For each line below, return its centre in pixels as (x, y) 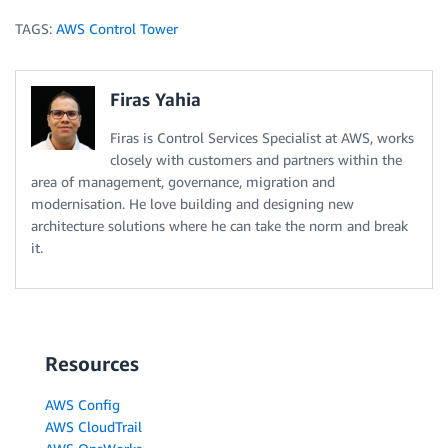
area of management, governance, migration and (183, 182)
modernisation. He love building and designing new (192, 204)
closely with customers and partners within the (256, 160)
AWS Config (82, 405)
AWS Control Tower (117, 29)
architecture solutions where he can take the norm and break (219, 226)
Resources (92, 364)
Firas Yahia (155, 99)
